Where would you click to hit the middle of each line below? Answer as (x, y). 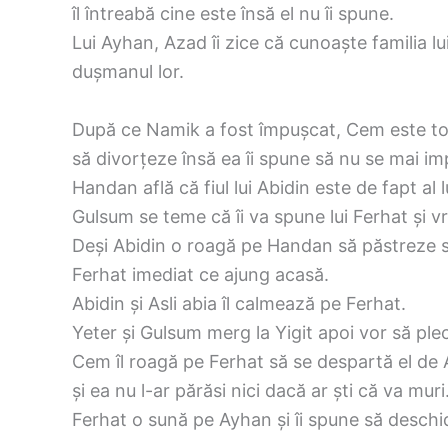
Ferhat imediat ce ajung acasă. (200, 274)
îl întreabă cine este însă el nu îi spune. (233, 13)
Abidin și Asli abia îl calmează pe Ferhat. (239, 303)
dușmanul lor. (128, 71)
